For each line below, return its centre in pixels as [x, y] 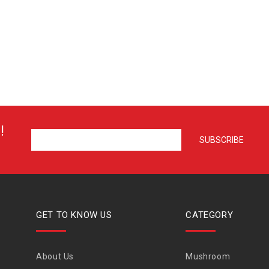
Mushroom [208, 256]
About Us [55, 256]
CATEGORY [210, 215]
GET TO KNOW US [74, 215]
